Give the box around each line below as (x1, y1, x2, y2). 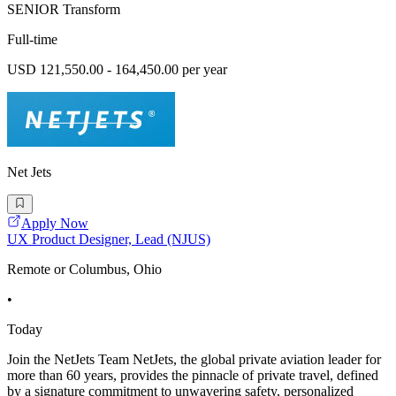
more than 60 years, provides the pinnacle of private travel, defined (7, 368, 378, 384)
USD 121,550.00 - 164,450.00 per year (7, 61, 227, 77)
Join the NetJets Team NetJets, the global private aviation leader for (7, 352, 381, 368)
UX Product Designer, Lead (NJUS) (7, 232, 210, 247)
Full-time (7, 31, 57, 47)
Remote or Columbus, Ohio (7, 262, 162, 278)
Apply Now (21, 216, 88, 232)
